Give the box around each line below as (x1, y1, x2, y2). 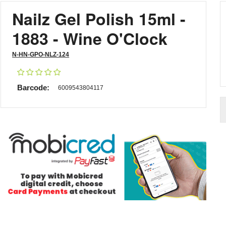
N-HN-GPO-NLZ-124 (12, 51, 70, 58)
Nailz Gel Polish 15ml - (12, 7, 186, 30)
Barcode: (17, 83, 50, 92)
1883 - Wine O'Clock (12, 27, 168, 50)
